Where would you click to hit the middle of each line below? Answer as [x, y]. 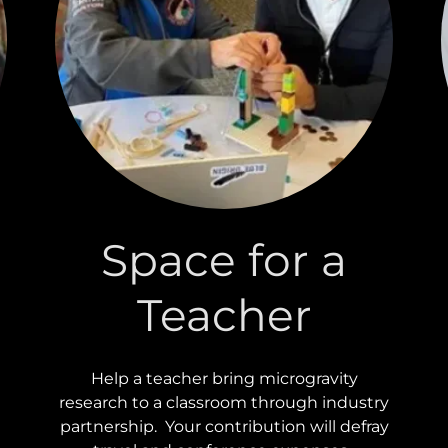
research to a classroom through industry [224, 402]
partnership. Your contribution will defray [224, 426]
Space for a [224, 259]
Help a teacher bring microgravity [224, 378]
